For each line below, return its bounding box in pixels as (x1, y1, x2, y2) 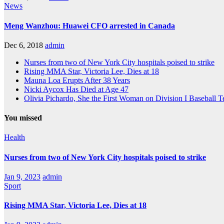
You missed (4, 113, 42, 122)
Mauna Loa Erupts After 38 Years (24, 75, 130, 84)
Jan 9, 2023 (4, 172, 40, 181)
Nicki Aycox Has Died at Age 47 (24, 84, 128, 93)
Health (4, 133, 25, 142)
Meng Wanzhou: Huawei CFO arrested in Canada (4, 21, 175, 30)
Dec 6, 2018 (4, 40, 43, 49)
